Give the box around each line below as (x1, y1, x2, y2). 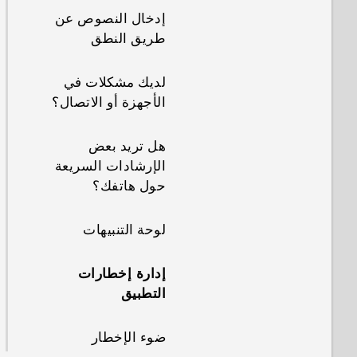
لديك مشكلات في (63, 74, 166, 90)
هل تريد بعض (88, 138, 166, 154)
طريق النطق (91, 30, 166, 46)
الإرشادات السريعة (54, 158, 166, 174)
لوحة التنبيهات (83, 222, 166, 237)
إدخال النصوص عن (54, 10, 166, 26)
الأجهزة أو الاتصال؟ (52, 94, 166, 110)
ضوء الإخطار (91, 329, 166, 345)
